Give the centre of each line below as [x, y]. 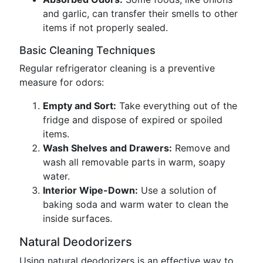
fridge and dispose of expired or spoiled [133, 120]
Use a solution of [177, 190]
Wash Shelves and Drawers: [107, 148]
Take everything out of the [177, 106]
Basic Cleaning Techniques [87, 50]
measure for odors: [62, 82]
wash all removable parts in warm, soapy [134, 162]
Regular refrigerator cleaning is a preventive [117, 68]
